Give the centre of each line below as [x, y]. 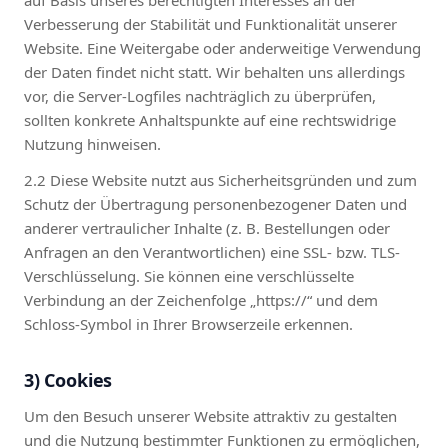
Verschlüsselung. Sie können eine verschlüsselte [189, 275]
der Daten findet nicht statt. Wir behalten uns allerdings [214, 71]
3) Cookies [68, 379]
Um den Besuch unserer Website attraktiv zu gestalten [210, 415]
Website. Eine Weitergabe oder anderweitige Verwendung [222, 47]
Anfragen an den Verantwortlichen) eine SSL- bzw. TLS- [212, 251]
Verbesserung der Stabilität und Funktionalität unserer [210, 23]
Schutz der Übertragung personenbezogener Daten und [215, 203]
